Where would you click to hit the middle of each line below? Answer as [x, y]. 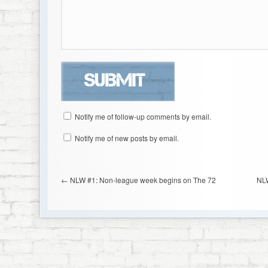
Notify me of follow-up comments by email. [143, 116]
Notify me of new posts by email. [127, 138]
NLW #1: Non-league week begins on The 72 [143, 180]
